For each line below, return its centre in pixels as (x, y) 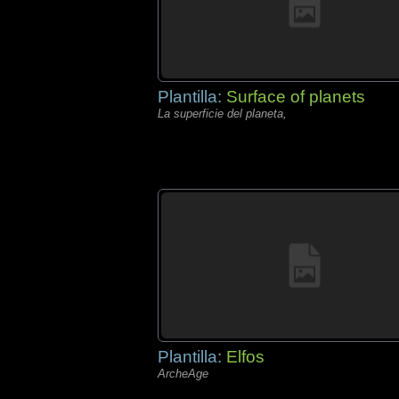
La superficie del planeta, (222, 114)
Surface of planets (296, 97)
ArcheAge (183, 374)
